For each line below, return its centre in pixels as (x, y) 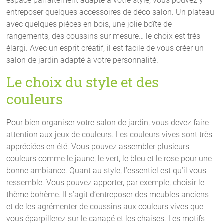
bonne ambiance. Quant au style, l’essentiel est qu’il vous (107, 170)
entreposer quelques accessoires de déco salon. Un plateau (111, 12)
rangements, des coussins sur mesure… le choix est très (104, 36)
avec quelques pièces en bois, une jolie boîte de (89, 24)
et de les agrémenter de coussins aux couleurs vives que (105, 206)
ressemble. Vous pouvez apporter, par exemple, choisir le (106, 182)
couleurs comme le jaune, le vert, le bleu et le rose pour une (109, 158)
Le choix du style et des (83, 82)
